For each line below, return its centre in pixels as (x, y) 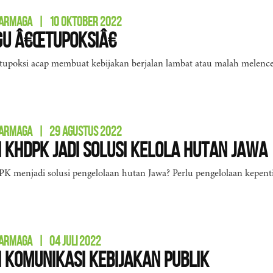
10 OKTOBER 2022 (86, 21)
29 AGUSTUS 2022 (86, 131)
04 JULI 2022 (75, 241)
